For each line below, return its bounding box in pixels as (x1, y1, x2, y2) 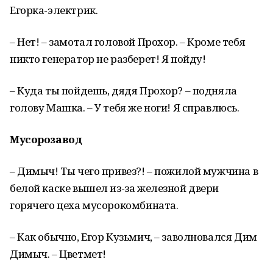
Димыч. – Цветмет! (10, 247, 106, 261)
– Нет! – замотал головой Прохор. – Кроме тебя (10, 35, 246, 49)
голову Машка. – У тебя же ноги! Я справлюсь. (10, 101, 239, 115)
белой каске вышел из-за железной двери (10, 181, 219, 195)
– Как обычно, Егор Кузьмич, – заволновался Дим (10, 230, 257, 244)
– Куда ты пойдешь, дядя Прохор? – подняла (10, 83, 237, 97)
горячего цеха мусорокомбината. (10, 198, 179, 212)
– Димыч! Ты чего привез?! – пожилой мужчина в (10, 164, 258, 178)
